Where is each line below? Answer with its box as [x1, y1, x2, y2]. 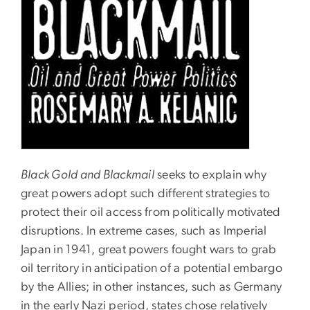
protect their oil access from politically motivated [21, 206, 281, 219]
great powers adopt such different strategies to [21, 187, 271, 200]
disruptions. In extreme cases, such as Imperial [21, 224, 267, 237]
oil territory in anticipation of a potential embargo [21, 262, 282, 275]
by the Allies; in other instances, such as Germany [21, 280, 282, 293]
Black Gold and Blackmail [21, 168, 154, 181]
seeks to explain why [154, 168, 267, 181]
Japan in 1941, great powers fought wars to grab [21, 243, 277, 256]
